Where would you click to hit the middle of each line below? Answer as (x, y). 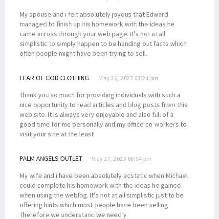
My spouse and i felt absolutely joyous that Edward (94, 14)
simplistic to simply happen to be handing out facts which (103, 43)
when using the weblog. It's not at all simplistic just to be (102, 195)
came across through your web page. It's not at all (92, 33)
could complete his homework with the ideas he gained (100, 185)
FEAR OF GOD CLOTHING (54, 77)
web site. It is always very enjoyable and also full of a (97, 114)
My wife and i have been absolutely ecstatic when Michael (104, 175)
